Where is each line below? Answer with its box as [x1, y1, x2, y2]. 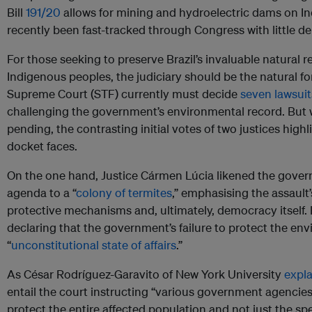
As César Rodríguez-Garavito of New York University [7, 267, 284, 282]
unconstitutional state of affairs [11, 237, 176, 253]
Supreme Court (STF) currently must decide [7, 86, 240, 102]
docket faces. [7, 139, 77, 154]
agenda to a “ [7, 185, 76, 201]
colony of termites [76, 185, 172, 201]
